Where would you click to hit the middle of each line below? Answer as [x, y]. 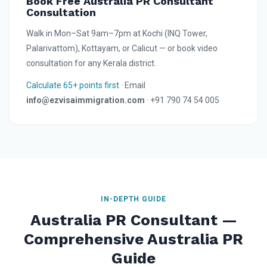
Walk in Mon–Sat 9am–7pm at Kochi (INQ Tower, [117, 34]
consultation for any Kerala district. [91, 63]
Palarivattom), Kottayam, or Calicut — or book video [122, 49]
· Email [132, 86]
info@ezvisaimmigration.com [86, 100]
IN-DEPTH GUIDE [133, 199]
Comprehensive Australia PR [133, 239]
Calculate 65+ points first [73, 86]
